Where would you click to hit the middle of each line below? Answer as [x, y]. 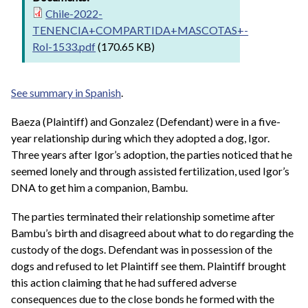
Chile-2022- [74, 14]
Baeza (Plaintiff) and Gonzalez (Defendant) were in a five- [146, 122]
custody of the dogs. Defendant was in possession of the [142, 249]
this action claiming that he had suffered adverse [124, 282]
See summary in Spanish [66, 93]
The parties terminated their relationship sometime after [143, 216]
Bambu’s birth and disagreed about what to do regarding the [152, 232]
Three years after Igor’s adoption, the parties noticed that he [152, 155]
